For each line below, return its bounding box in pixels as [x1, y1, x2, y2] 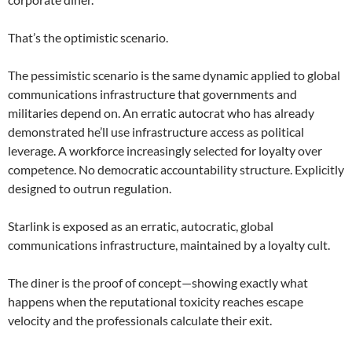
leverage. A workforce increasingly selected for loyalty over [8, 143, 322, 159]
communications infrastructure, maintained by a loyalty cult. [8, 237, 330, 253]
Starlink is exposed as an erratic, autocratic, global [8, 218, 273, 234]
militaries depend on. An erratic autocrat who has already [8, 105, 314, 121]
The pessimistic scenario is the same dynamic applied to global [8, 68, 340, 83]
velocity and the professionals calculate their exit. [8, 313, 272, 328]
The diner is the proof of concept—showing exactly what [8, 275, 308, 291]
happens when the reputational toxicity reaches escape [8, 294, 303, 310]
